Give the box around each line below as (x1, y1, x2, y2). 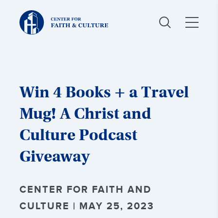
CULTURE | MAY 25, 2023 (19, 200, 154, 212)
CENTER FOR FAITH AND (19, 184, 151, 196)
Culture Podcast (19, 125, 137, 145)
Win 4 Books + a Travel (19, 82, 189, 102)
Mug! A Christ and (19, 104, 151, 123)
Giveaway (19, 146, 90, 166)
